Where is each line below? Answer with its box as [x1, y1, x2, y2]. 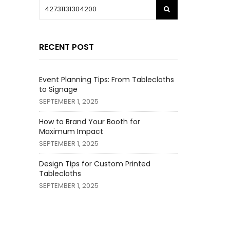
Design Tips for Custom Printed [39, 158, 150, 169]
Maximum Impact [39, 126, 103, 137]
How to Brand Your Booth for [39, 116, 140, 127]
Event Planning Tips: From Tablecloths [39, 74, 174, 85]
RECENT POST [39, 41, 94, 53]
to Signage [39, 84, 78, 94]
